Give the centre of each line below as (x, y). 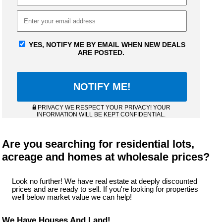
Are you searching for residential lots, (98, 144)
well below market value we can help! (72, 197)
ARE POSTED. (101, 53)
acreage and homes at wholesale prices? (106, 157)
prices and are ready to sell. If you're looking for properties (105, 190)
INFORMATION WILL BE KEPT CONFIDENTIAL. (101, 115)
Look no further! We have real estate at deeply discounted (105, 182)
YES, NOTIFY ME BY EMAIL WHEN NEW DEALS (106, 45)
